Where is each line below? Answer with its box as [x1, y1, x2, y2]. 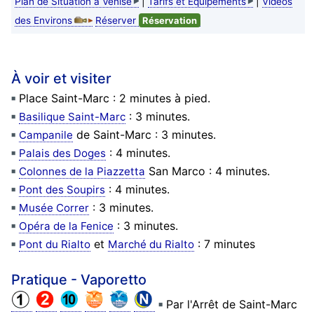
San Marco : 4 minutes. [144, 163, 270, 178]
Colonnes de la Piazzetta [18, 164, 145, 178]
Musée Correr [18, 200, 89, 214]
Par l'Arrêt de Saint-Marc [165, 296, 297, 311]
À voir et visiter [11, 69, 111, 87]
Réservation [139, 14, 199, 26]
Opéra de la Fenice [18, 219, 114, 233]
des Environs [14, 14, 72, 26]
